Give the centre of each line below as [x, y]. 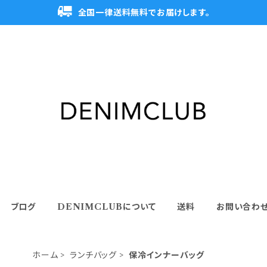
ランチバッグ [94, 255]
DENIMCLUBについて [106, 207]
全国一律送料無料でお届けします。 [144, 13]
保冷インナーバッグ [167, 255]
